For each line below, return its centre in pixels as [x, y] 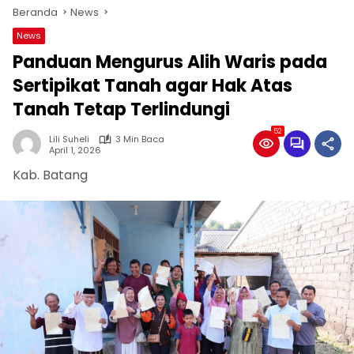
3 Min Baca [140, 139]
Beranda [35, 12]
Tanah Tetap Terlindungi [121, 109]
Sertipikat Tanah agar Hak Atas [153, 86]
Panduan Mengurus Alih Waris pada [170, 62]
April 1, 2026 [75, 150]
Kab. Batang [50, 175]
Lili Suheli [69, 139]
